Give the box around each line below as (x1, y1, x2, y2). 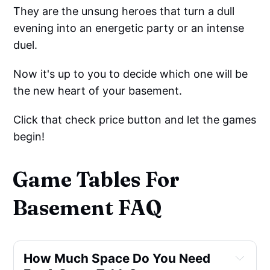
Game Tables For (13, 166, 180, 192)
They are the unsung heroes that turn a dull (13, 4, 235, 17)
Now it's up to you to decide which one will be (13, 67, 248, 80)
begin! (13, 130, 45, 143)
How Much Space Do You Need (24, 250, 211, 266)
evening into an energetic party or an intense (13, 21, 245, 34)
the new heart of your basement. (13, 84, 183, 97)
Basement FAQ (13, 195, 162, 221)
